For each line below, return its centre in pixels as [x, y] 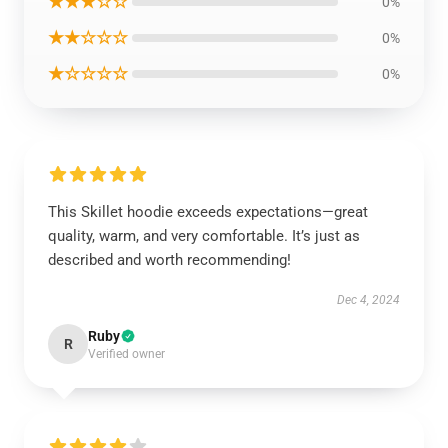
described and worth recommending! [169, 260]
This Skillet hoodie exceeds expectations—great [208, 212]
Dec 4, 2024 [368, 300]
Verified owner [126, 354]
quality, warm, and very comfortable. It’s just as [204, 236]
